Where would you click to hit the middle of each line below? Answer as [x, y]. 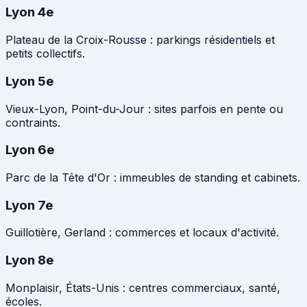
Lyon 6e [30, 150]
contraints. [33, 122]
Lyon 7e [29, 205]
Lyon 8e [29, 260]
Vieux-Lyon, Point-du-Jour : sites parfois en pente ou [144, 109]
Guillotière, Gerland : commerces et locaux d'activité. [142, 233]
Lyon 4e [29, 12]
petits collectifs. [45, 54]
